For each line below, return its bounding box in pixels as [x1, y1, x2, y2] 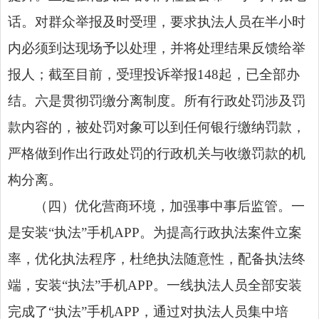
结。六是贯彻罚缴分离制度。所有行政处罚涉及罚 [8, 93, 305, 108]
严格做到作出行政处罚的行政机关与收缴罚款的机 [8, 145, 305, 161]
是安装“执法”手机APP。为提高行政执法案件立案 [8, 224, 302, 240]
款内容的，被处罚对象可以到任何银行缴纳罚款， [8, 119, 305, 135]
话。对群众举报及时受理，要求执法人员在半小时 [8, 14, 305, 29]
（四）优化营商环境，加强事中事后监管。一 [34, 198, 305, 214]
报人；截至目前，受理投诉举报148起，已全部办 [8, 66, 300, 82]
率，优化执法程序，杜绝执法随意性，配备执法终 [8, 251, 305, 266]
